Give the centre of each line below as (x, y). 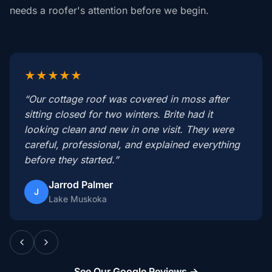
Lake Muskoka (78, 199)
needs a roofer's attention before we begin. (109, 10)
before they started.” (71, 160)
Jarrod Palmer (81, 185)
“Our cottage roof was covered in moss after (127, 99)
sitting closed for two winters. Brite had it (118, 114)
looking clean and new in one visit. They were (129, 129)
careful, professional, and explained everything (132, 144)
